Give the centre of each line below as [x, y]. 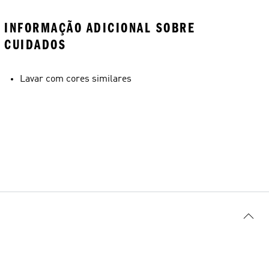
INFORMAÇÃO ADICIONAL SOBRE [100, 28]
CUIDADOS [35, 45]
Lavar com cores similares [76, 79]
